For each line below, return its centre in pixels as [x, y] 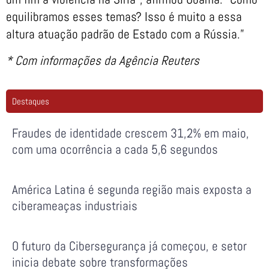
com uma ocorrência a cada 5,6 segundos [115, 149]
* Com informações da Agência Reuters [103, 60]
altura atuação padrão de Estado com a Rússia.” [125, 34]
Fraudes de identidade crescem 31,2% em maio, [131, 133]
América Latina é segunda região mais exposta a [132, 189]
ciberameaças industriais [75, 205]
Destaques [31, 101]
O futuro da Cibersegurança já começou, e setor [129, 246]
